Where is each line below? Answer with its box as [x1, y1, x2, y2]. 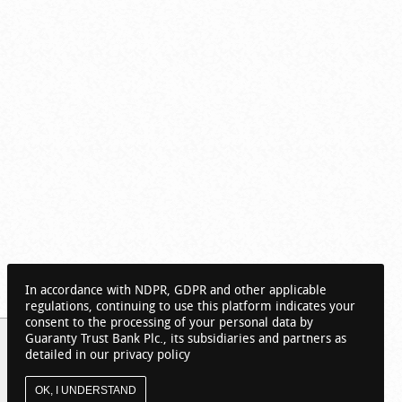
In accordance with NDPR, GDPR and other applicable [25, 281, 327, 298]
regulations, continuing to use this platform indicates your [25, 297, 355, 314]
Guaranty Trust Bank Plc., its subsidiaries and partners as [25, 329, 346, 346]
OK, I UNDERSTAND [35, 384, 136, 397]
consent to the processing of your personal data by [25, 313, 313, 330]
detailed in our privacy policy [25, 345, 190, 363]
